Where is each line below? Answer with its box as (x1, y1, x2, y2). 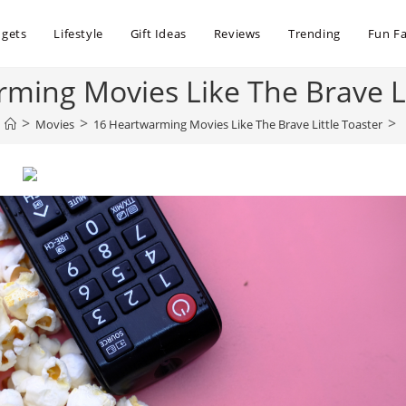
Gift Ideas (130, 25, 187, 42)
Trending (288, 25, 341, 42)
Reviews (213, 25, 262, 42)
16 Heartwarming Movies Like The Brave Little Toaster (93, 116, 382, 132)
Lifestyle (53, 25, 103, 42)
